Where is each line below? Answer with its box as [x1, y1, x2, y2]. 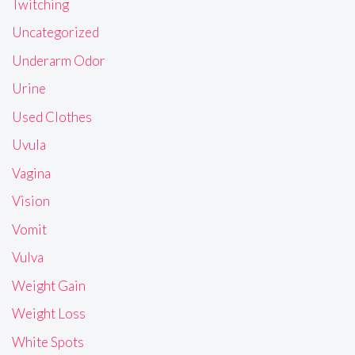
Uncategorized [12, 24, 99, 41]
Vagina [12, 164, 51, 181]
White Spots [12, 333, 84, 350]
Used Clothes [12, 108, 92, 125]
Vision [12, 193, 50, 210]
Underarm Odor [12, 52, 105, 69]
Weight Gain [12, 277, 86, 294]
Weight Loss [12, 305, 86, 323]
